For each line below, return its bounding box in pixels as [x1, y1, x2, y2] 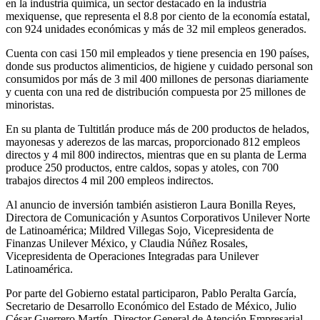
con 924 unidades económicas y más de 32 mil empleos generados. [6, 22, 306, 35]
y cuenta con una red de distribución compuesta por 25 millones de [6, 85, 306, 98]
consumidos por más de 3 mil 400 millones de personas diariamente [6, 72, 309, 85]
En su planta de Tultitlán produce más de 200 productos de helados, [6, 122, 309, 135]
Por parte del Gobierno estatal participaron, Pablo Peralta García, [6, 286, 296, 299]
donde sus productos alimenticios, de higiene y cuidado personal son [6, 59, 313, 72]
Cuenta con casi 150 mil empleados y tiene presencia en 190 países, [6, 46, 309, 59]
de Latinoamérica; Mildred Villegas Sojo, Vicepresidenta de [6, 224, 274, 236]
